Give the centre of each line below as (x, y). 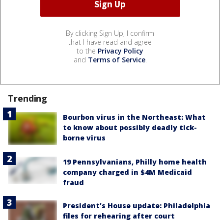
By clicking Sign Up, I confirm (110, 33)
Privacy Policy (121, 51)
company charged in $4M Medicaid (127, 172)
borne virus (84, 137)
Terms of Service (116, 59)
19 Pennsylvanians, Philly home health (135, 162)
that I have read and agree (110, 42)
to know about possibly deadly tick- (130, 127)
